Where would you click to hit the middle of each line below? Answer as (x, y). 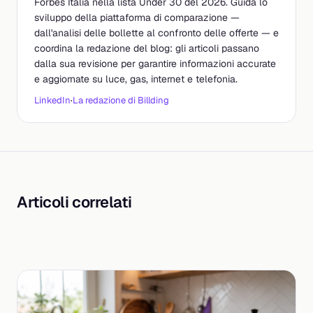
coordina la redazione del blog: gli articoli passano (147, 49)
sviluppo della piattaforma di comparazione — (137, 18)
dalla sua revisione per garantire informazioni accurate (155, 64)
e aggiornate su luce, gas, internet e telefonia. (136, 79)
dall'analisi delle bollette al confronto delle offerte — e (156, 33)
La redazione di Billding (121, 101)
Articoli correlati (74, 202)
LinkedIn (52, 101)
